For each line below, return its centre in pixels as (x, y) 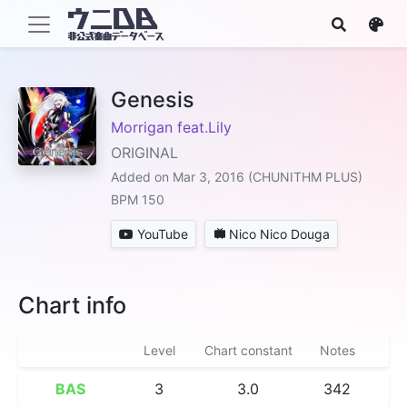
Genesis (153, 99)
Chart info (72, 305)
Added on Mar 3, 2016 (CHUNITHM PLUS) (237, 177)
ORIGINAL (144, 153)
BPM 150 (138, 199)
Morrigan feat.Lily (171, 127)
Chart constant (248, 350)
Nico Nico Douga (279, 234)
